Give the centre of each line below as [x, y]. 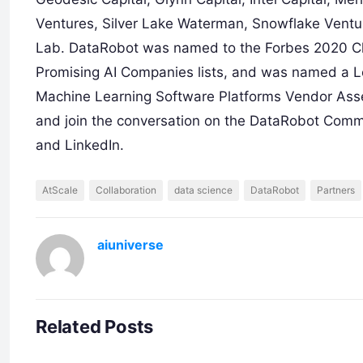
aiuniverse [130, 245]
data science [203, 190]
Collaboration [126, 190]
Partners [336, 190]
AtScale [60, 190]
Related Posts [95, 327]
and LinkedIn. [80, 145]
